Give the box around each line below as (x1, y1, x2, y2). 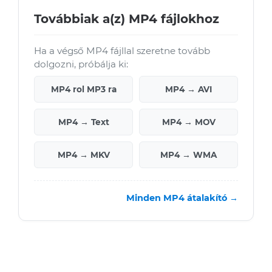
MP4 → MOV (161, 117, 216, 127)
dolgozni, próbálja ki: (34, 58, 128, 70)
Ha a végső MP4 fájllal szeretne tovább (34, 45, 210, 56)
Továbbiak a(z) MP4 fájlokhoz (34, 12, 219, 26)
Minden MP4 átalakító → (126, 192, 238, 203)
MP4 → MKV (57, 150, 110, 160)
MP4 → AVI (165, 84, 212, 94)
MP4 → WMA (160, 150, 217, 160)
